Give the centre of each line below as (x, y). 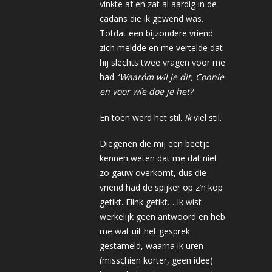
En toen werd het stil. (142, 117)
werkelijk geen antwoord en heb (162, 216)
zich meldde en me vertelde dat (161, 48)
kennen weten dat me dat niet (158, 158)
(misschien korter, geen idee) (156, 260)
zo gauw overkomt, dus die (153, 173)
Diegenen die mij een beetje (155, 144)
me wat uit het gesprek (145, 231)
